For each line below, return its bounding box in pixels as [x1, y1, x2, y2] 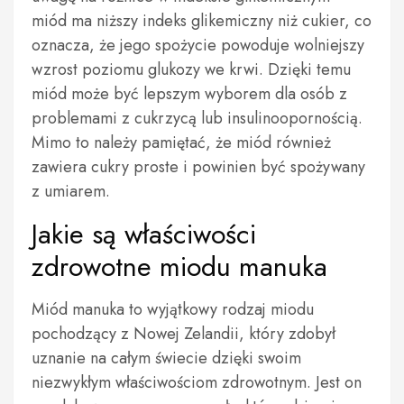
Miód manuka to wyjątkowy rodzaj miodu [32, 298, 314, 321]
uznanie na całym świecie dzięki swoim [32, 346, 301, 370]
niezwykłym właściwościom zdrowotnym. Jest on [32, 371, 362, 394]
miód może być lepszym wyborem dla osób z [32, 82, 347, 106]
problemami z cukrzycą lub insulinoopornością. [32, 106, 363, 130]
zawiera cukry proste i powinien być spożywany [32, 155, 365, 179]
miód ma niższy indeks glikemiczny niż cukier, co [32, 9, 372, 32]
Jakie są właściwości [32, 215, 256, 253]
